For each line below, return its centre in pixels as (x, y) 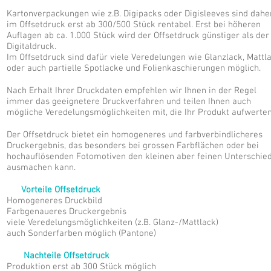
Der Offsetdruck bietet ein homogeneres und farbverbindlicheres (135, 135)
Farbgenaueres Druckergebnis (67, 212)
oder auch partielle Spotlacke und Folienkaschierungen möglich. (134, 68)
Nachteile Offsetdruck (67, 256)
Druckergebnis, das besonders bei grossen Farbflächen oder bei (133, 146)
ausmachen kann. (41, 168)
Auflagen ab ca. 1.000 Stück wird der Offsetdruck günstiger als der (138, 36)
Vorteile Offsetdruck (61, 190)
